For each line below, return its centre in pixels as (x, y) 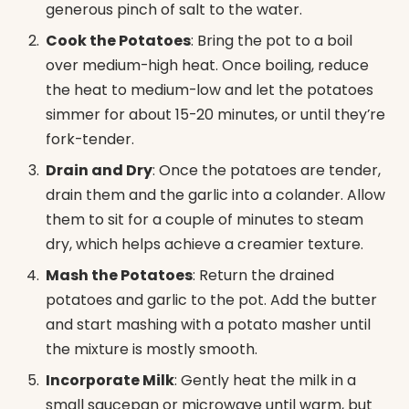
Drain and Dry (99, 171)
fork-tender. (90, 140)
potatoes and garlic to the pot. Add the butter (211, 300)
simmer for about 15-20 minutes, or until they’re (215, 115)
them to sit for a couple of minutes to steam (204, 220)
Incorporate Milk (110, 381)
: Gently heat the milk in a (265, 381)
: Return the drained (263, 276)
